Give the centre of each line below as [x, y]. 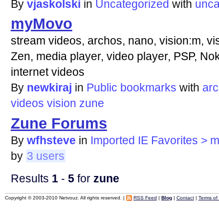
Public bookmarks [131, 88]
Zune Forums [59, 123]
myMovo [41, 24]
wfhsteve [51, 140]
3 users [45, 156]
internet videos [47, 72]
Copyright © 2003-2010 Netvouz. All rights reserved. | [65, 197]
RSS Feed [145, 197]
